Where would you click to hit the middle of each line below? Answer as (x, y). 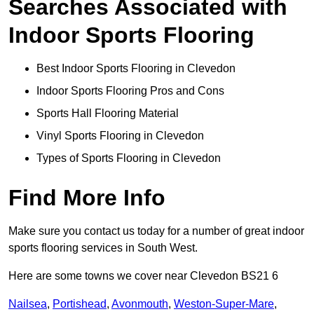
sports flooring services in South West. (103, 248)
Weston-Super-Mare (224, 304)
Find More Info (87, 198)
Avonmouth (140, 304)
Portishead (80, 304)
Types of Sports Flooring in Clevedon (129, 158)
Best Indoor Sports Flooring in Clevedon (136, 69)
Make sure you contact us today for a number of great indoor (156, 231)
